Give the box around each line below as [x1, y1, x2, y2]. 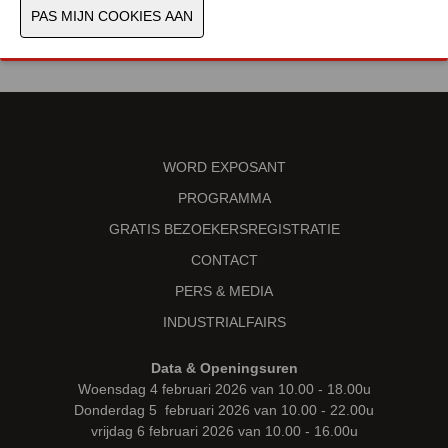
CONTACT [190, 251, 258, 268]
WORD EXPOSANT [162, 158, 286, 175]
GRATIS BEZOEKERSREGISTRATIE [108, 220, 340, 237]
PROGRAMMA [177, 189, 271, 206]
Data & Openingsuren [150, 359, 298, 376]
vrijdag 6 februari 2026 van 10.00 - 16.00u [90, 422, 358, 439]
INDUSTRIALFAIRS [162, 313, 286, 330]
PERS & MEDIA [175, 282, 273, 299]
